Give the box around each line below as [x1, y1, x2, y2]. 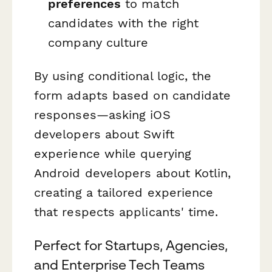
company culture [48, 35, 149, 50]
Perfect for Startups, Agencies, [34, 237, 228, 253]
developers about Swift [34, 126, 174, 141]
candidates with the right [48, 15, 199, 30]
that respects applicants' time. [34, 204, 219, 219]
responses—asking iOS [34, 107, 171, 122]
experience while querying [34, 146, 192, 161]
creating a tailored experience [34, 185, 214, 200]
